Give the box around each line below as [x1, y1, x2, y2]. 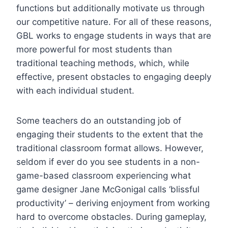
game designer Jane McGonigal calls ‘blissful [16, 184, 199, 194]
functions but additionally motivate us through [16, 3, 205, 13]
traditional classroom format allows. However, [16, 142, 204, 153]
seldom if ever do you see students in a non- [16, 156, 200, 167]
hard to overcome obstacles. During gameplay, [16, 211, 207, 222]
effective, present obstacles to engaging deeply [16, 71, 211, 82]
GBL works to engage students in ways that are [16, 30, 211, 41]
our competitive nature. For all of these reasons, [16, 16, 212, 27]
